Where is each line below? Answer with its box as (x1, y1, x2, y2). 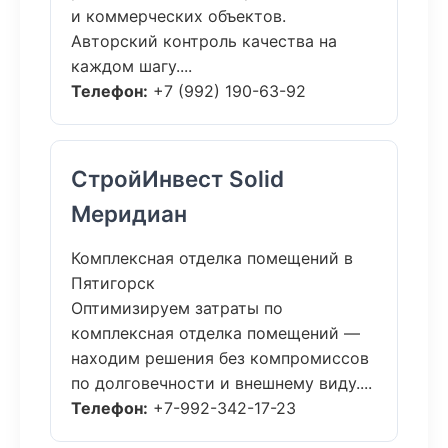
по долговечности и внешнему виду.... (71, 373, 372, 393)
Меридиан (71, 200, 187, 227)
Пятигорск (71, 273, 155, 293)
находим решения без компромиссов (71, 348, 369, 368)
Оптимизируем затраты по (71, 298, 283, 318)
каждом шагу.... (71, 56, 192, 76)
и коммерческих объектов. (71, 6, 286, 26)
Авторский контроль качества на (71, 31, 337, 51)
